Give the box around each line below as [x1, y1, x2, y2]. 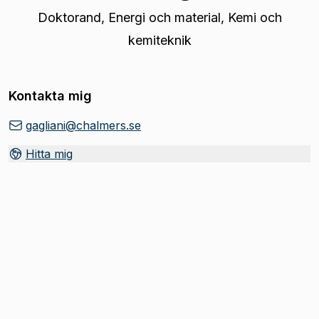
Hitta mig [26, 147, 73, 161]
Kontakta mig [9, 88, 92, 103]
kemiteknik [127, 33, 192, 48]
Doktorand [37, 10, 101, 25]
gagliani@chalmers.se [26, 118, 141, 132]
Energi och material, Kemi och [108, 10, 282, 25]
